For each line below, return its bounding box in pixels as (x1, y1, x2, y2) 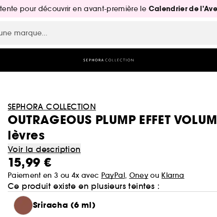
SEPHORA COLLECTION (8, 102, 96, 111)
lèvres (8, 127, 45, 143)
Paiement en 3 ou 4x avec (8, 171, 101, 180)
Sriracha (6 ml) (33, 200, 96, 211)
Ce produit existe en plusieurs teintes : (8, 181, 159, 191)
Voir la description (8, 144, 81, 154)
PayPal (101, 171, 125, 180)
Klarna (161, 171, 185, 180)
